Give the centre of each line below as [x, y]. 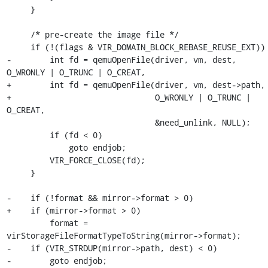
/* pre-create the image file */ [18, 34]
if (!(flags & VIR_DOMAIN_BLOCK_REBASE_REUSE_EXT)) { [18, 47]
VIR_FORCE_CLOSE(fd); [28, 160]
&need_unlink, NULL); [80, 122]
